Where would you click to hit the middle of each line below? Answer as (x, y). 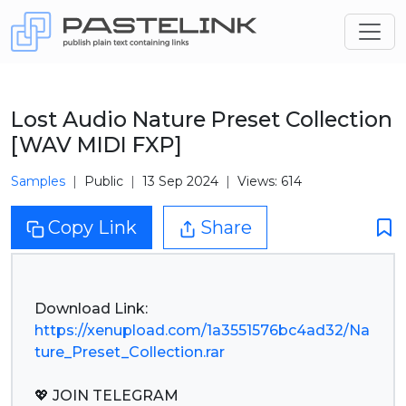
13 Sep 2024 (180, 181)
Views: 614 (270, 181)
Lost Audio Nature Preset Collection (202, 119)
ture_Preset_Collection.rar (130, 352)
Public (104, 181)
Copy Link (92, 227)
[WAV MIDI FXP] (97, 145)
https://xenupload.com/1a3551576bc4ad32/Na (202, 330)
